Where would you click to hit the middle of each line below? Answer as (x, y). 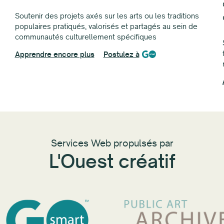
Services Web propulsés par (112, 143)
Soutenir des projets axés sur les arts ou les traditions (107, 15)
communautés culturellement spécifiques (85, 36)
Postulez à (121, 54)
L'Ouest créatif (112, 161)
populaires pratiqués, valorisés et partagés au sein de (106, 26)
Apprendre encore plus (54, 54)
